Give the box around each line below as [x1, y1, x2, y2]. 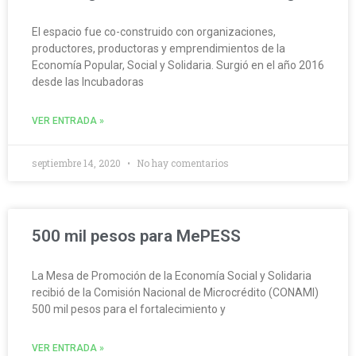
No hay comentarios [134, 157, 229, 170]
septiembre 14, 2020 [32, 157, 123, 170]
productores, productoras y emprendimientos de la [32, 42, 285, 56]
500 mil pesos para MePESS [32, 226, 241, 246]
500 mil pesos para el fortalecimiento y [32, 303, 226, 316]
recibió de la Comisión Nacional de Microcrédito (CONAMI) [32, 286, 319, 300]
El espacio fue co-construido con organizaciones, [32, 25, 276, 39]
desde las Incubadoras [32, 75, 144, 89]
